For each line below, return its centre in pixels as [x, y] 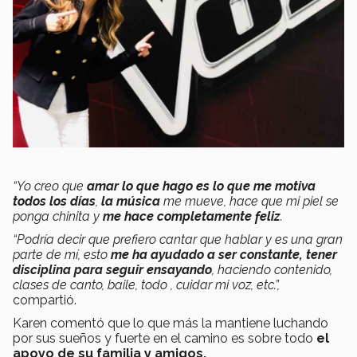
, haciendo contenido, [272, 270]
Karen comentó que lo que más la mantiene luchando [171, 324]
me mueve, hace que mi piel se [249, 202]
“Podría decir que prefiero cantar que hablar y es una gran [178, 240]
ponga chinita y [58, 217]
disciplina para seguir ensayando [112, 270]
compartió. [45, 300]
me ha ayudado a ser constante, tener [224, 255]
